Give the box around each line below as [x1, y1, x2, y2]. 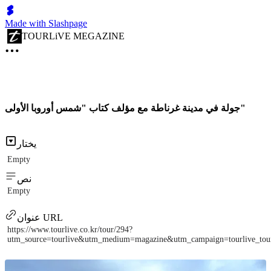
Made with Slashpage [5, 18, 87, 28]
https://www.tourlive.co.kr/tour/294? [7, 225, 132, 235]
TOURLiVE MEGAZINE [22, 31, 125, 41]
